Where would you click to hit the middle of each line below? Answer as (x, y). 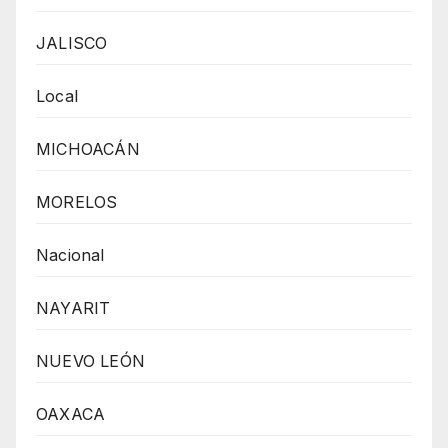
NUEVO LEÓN (90, 361)
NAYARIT (73, 308)
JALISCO (72, 43)
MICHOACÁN (88, 149)
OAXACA (71, 414)
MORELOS (77, 202)
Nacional (70, 255)
